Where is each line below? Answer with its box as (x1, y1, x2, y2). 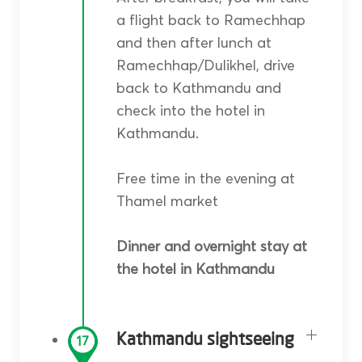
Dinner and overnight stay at (116, 236, 307, 255)
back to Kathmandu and (116, 78, 281, 97)
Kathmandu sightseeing (116, 330, 294, 349)
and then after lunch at (116, 32, 271, 52)
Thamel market (116, 191, 218, 210)
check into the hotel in (116, 100, 265, 120)
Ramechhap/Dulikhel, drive (116, 55, 295, 74)
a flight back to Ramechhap (116, 10, 305, 29)
